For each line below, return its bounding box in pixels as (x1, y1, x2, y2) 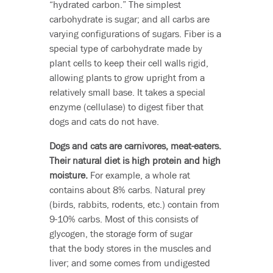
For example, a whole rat (87, 169, 190, 182)
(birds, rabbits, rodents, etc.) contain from (49, 198, 219, 211)
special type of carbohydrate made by (49, 42, 202, 55)
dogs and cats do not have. (49, 115, 159, 128)
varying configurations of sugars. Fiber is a (49, 27, 221, 40)
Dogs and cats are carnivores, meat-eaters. (49, 140, 221, 152)
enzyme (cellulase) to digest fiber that (49, 101, 204, 113)
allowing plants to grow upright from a (49, 71, 205, 84)
